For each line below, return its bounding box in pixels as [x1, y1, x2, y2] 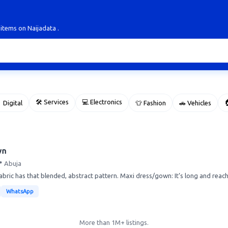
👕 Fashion [135, 99, 166, 106]
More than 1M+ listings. [79, 219, 149, 226]
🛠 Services [36, 98, 69, 105]
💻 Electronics [82, 98, 122, 105]
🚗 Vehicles [179, 99, 211, 106]
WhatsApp [6, 188, 34, 194]
